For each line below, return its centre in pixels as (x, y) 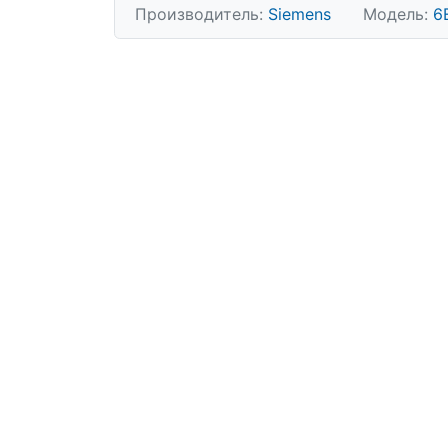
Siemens (299, 14)
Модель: (398, 14)
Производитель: (201, 14)
